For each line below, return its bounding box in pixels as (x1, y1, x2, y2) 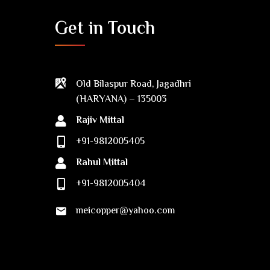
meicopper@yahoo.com (76, 204, 175, 219)
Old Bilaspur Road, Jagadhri (76, 77, 191, 92)
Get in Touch (55, 15, 155, 43)
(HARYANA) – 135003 (76, 92, 167, 107)
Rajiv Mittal (76, 113, 124, 128)
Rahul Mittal (76, 155, 128, 171)
